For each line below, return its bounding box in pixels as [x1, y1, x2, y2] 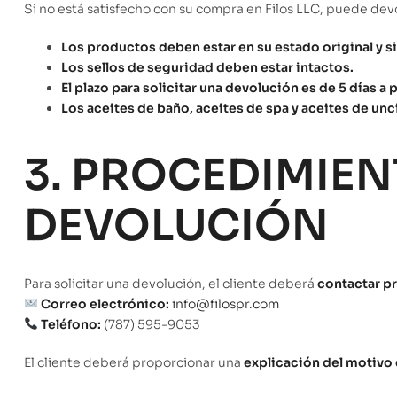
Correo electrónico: [40, 295, 169, 312]
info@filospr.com [171, 295, 279, 312]
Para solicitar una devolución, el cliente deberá [24, 275, 317, 292]
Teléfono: [40, 315, 101, 332]
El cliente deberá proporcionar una [24, 354, 244, 370]
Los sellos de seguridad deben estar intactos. [61, 59, 354, 76]
